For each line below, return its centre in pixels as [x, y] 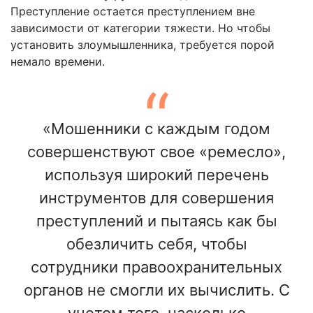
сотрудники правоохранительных [156, 267]
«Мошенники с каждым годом [156, 129]
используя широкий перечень [156, 175]
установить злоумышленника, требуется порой [143, 45]
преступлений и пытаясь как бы [156, 221]
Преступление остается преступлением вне [133, 12]
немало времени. [58, 62]
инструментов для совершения [156, 198]
